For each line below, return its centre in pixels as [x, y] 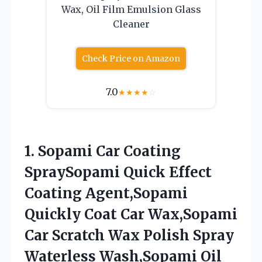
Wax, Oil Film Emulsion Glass [131, 10]
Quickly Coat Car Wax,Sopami [131, 215]
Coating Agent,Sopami [106, 194]
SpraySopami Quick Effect [118, 173]
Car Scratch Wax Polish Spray [129, 236]
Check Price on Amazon [131, 59]
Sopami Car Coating [109, 151]
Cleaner [131, 24]
